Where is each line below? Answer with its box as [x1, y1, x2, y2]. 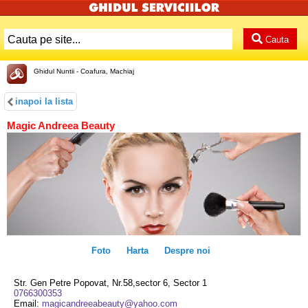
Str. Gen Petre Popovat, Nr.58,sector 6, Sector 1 [14, 277, 207, 288]
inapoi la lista [14, 96, 73, 107]
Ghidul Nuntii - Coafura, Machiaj [34, 67, 134, 76]
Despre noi [164, 245, 210, 256]
